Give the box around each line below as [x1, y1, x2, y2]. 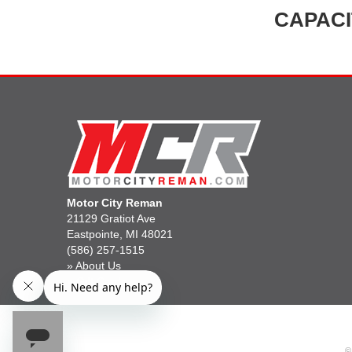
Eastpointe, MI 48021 [66, 228, 173, 241]
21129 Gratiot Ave [66, 212, 156, 225]
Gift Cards [75, 275, 126, 288]
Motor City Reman [66, 196, 163, 210]
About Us [75, 259, 121, 273]
